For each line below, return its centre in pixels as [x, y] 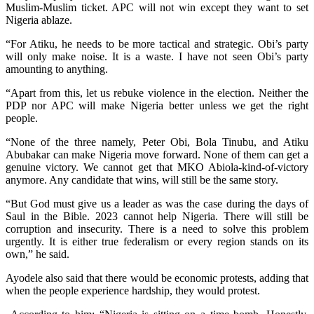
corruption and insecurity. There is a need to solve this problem [157, 228]
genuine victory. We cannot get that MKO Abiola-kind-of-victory [157, 167]
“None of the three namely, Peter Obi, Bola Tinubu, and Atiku [157, 142]
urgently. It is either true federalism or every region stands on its [157, 241]
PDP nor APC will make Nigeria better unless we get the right [157, 105]
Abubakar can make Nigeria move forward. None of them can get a [157, 154]
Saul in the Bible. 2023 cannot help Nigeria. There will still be [157, 216]
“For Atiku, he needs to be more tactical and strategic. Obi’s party [157, 43]
